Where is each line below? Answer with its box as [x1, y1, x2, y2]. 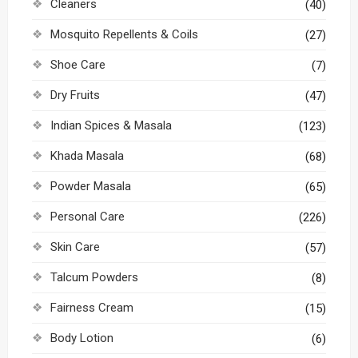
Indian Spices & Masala [50, 118, 172, 133]
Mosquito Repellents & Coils [50, 27, 198, 42]
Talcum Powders [50, 270, 138, 284]
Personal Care [50, 209, 125, 224]
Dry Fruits [50, 88, 100, 102]
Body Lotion [50, 331, 113, 345]
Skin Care [50, 240, 100, 254]
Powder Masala [50, 179, 131, 193]
